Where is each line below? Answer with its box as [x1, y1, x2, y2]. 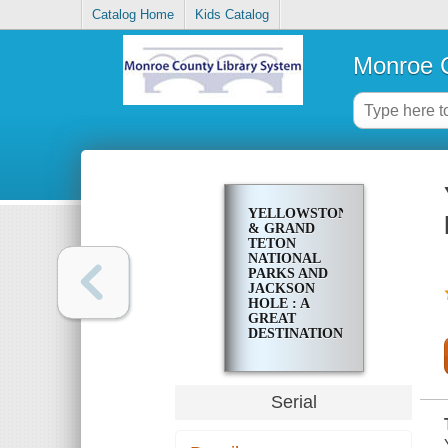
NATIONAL [247, 251, 320, 267]
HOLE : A [247, 296, 309, 312]
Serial [270, 391, 317, 412]
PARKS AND [247, 266, 328, 282]
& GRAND [247, 221, 315, 237]
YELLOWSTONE [247, 206, 357, 222]
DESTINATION [247, 326, 343, 342]
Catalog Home [92, 7, 175, 23]
